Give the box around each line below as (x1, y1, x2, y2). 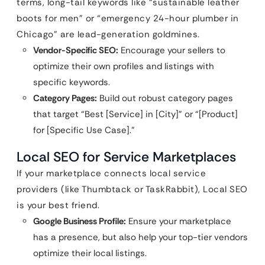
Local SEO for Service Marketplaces (17, 148, 236, 166)
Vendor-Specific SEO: (33, 44, 118, 56)
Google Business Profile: (33, 215, 126, 227)
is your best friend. (17, 199, 99, 211)
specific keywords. (33, 76, 110, 88)
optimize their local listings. (33, 247, 147, 259)
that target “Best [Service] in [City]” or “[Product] (33, 108, 238, 120)
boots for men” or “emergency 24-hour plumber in (17, 12, 239, 24)
